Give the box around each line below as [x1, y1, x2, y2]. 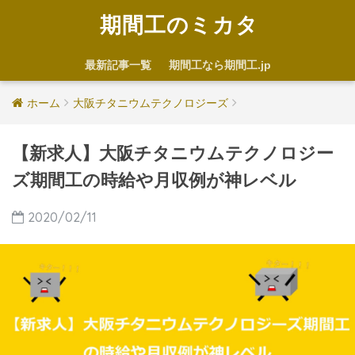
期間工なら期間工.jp [168, 59, 271, 71]
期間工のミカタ [100, 11, 259, 38]
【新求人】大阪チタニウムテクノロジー [12, 143, 334, 163]
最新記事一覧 [84, 59, 151, 71]
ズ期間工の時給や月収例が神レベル [12, 170, 296, 190]
